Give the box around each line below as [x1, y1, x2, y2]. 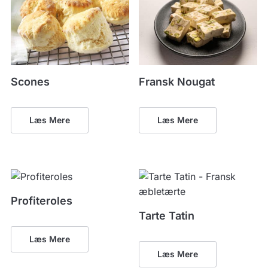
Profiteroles [10, 194, 72, 207]
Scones [10, 75, 50, 88]
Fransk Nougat [139, 75, 215, 88]
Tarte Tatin [139, 209, 195, 222]
